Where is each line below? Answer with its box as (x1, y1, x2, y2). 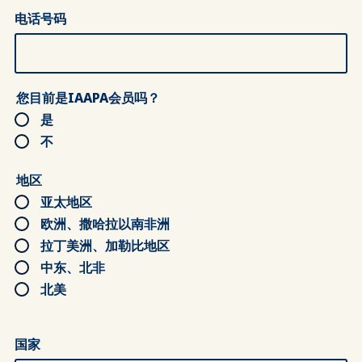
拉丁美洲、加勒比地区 (40, 237, 170, 255)
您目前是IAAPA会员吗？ (16, 89, 160, 107)
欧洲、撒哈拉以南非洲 (40, 215, 170, 233)
